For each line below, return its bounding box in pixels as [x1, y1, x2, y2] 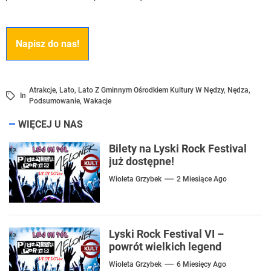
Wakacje [83, 97, 111, 106]
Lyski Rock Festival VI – [109, 227, 224, 241]
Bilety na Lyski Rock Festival [109, 142, 247, 155]
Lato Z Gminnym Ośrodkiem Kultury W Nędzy [78, 86, 224, 95]
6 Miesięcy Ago [177, 260, 226, 269]
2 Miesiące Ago [177, 175, 227, 184]
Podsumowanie [29, 97, 80, 106]
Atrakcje [29, 86, 56, 95]
